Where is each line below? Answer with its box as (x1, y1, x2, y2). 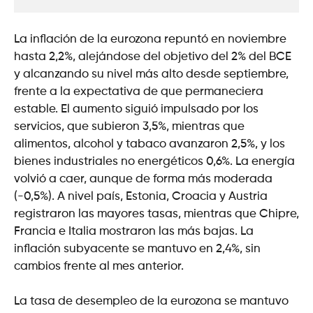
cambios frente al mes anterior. (14, 260, 184, 272)
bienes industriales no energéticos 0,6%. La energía (14, 155, 295, 168)
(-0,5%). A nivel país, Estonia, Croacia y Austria (14, 190, 268, 203)
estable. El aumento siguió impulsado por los (14, 103, 259, 115)
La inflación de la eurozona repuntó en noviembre (14, 33, 286, 45)
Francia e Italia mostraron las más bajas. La (14, 225, 254, 238)
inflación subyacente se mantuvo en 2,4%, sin (14, 242, 261, 255)
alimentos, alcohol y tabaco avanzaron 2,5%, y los (14, 138, 285, 150)
